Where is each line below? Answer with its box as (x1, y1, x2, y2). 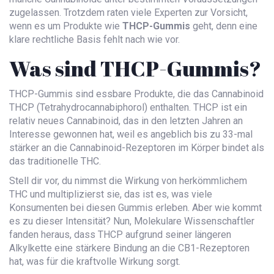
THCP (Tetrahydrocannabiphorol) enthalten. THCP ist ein (9, 102, 247, 114)
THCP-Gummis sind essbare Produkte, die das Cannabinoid (9, 88, 264, 100)
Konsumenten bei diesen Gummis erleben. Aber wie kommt (9, 202, 262, 214)
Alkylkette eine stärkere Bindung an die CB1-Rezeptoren (9, 242, 250, 254)
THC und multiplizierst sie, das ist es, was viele (9, 188, 212, 201)
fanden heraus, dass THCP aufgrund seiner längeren (9, 229, 231, 241)
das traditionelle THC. (9, 155, 101, 168)
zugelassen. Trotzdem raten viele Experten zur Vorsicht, (9, 7, 248, 19)
